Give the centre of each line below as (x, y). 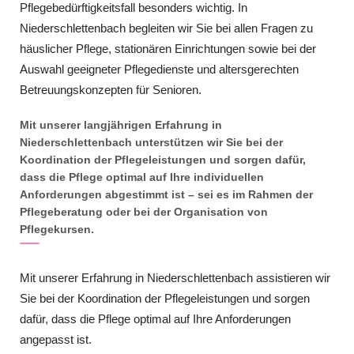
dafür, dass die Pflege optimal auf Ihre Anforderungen (155, 318)
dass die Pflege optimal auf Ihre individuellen (142, 177)
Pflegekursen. (57, 229)
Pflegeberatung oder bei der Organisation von (144, 211)
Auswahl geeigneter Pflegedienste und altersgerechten (159, 69)
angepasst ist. (56, 339)
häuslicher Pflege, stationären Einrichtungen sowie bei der (168, 48)
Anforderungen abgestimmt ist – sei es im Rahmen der (166, 194)
